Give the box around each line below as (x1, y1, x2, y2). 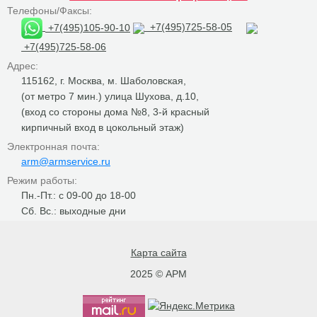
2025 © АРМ (130, 267, 187, 279)
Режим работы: (7, 174, 77, 186)
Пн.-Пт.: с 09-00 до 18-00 (21, 189, 136, 201)
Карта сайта (130, 246, 187, 258)
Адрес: (7, 59, 38, 71)
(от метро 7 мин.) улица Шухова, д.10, (21, 90, 199, 102)
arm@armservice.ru (21, 155, 110, 167)
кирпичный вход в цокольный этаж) (21, 121, 184, 133)
